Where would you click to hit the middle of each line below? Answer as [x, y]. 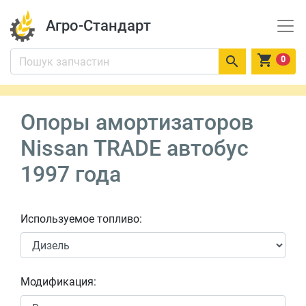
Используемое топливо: [81, 219]
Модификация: [58, 282]
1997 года [71, 174]
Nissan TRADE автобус [135, 148]
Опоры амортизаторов [137, 122]
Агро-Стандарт [98, 26]
